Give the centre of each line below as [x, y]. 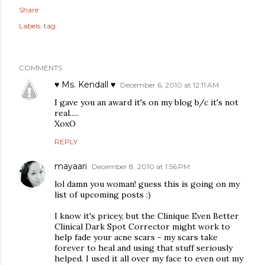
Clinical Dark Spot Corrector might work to [142, 227]
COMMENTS [41, 68]
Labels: [30, 26]
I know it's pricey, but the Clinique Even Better [147, 216]
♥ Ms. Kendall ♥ [85, 85]
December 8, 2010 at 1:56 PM [141, 167]
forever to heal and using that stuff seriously [143, 248]
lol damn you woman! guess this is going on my [147, 184]
